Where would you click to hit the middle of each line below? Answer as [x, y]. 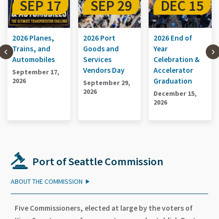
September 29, [41, 82]
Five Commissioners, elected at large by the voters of [104, 208]
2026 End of [108, 38]
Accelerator [109, 70]
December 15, [110, 93]
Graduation [108, 81]
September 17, [183, 72]
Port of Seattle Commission [97, 161]
